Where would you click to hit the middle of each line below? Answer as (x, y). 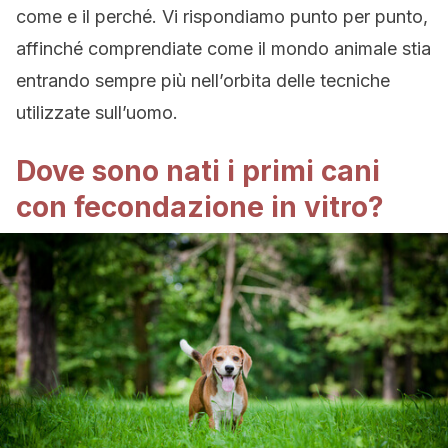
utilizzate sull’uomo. (97, 112)
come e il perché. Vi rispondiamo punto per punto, (222, 16)
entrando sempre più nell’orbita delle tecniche (203, 80)
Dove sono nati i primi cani (198, 171)
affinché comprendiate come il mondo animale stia (223, 48)
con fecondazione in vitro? (200, 207)
